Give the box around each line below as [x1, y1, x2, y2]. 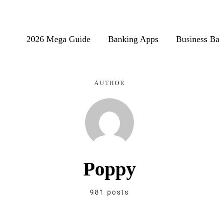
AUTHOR [94, 80, 125, 87]
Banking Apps [108, 34, 158, 44]
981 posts [90, 188, 129, 196]
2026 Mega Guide [26, 34, 90, 44]
